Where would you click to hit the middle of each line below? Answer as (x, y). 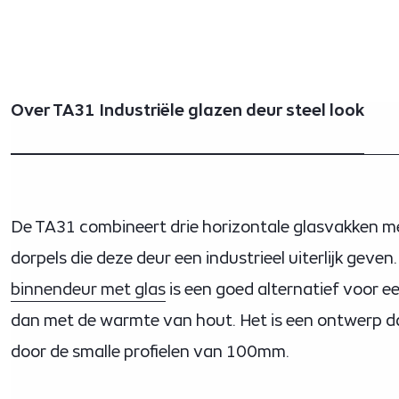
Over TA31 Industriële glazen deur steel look (187, 110)
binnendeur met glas (88, 289)
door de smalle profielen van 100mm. (151, 351)
